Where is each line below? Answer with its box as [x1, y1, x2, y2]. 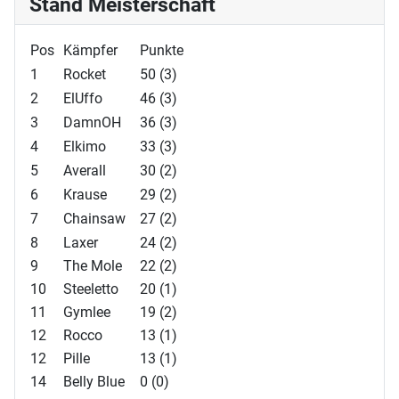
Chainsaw [63, 210, 126, 227]
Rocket [63, 66, 106, 83]
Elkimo [63, 138, 106, 155]
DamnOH [63, 114, 121, 131]
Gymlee [63, 304, 110, 321]
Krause [63, 186, 107, 203]
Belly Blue [63, 373, 125, 390]
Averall [63, 162, 106, 179]
